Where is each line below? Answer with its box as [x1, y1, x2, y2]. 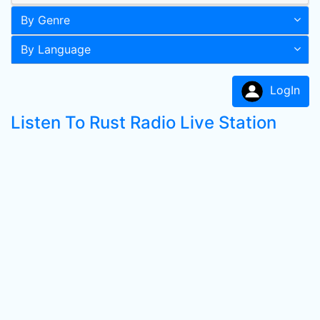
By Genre [21, 13, 70, 27]
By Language [21, 42, 91, 56]
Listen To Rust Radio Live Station [11, 112, 276, 133]
